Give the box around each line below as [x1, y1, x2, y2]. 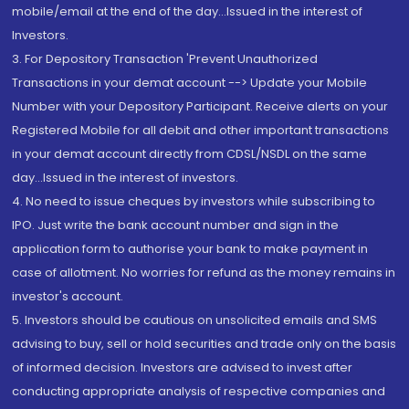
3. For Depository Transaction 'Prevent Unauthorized [12, 50, 319, 68]
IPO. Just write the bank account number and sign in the [12, 216, 340, 234]
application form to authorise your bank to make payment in [12, 240, 369, 257]
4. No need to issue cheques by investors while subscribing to [12, 193, 376, 210]
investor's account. [12, 288, 124, 305]
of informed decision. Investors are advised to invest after [12, 359, 353, 376]
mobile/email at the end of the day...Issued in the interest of [12, 3, 363, 20]
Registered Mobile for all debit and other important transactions [12, 121, 390, 139]
